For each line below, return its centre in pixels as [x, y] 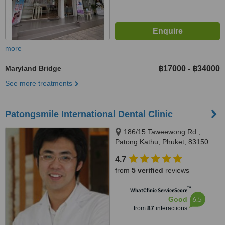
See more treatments [39, 83]
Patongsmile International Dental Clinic [89, 114]
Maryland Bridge [33, 68]
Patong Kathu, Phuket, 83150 [162, 142]
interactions [171, 208]
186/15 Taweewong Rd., [162, 132]
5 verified [147, 170]
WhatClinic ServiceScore [158, 191]
